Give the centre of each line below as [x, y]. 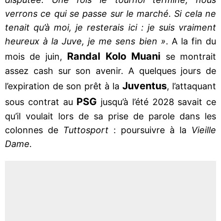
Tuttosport [88, 130]
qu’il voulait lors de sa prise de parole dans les [110, 116]
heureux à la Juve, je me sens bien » [85, 41]
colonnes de [34, 130]
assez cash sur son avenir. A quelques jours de [110, 71]
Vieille [204, 130]
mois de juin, [36, 56]
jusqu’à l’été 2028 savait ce [158, 102]
